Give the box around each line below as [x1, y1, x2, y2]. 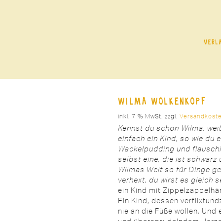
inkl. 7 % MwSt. [118, 111, 163, 120]
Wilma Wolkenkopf [118, 94, 206, 107]
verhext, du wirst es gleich [118, 175, 215, 184]
